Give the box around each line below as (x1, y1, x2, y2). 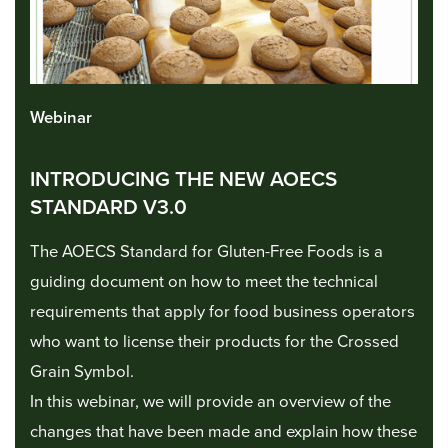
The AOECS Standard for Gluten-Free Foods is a (30, 242, 383, 263)
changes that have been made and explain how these (30, 422, 417, 443)
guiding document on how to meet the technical (30, 272, 378, 293)
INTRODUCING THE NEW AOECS (30, 167, 337, 193)
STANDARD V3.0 (30, 195, 187, 221)
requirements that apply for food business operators (30, 302, 415, 323)
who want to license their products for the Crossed (30, 332, 399, 353)
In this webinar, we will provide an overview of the (30, 392, 391, 413)
